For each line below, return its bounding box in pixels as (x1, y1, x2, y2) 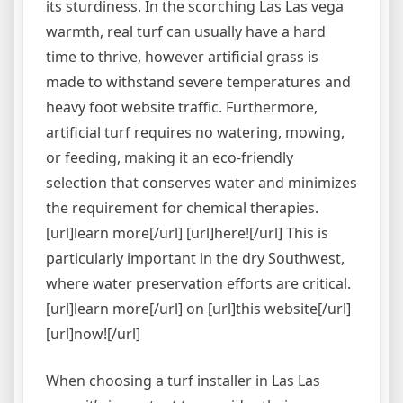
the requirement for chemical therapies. (46, 198, 318, 218)
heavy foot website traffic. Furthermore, (46, 97, 318, 117)
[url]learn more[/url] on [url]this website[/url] (46, 299, 351, 318)
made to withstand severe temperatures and (46, 72, 351, 92)
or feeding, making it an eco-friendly (46, 148, 293, 167)
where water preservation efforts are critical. (46, 273, 351, 293)
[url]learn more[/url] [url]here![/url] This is (46, 223, 328, 243)
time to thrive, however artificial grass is (46, 47, 318, 67)
